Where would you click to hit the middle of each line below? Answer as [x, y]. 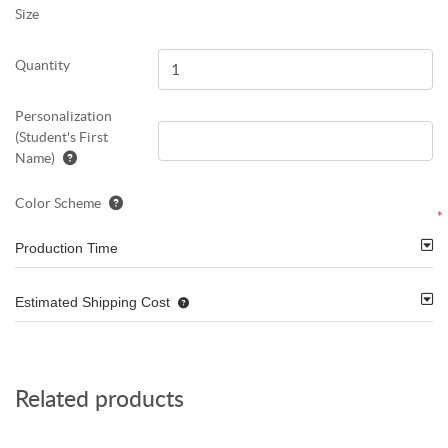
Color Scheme [58, 202]
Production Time [66, 247]
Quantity [42, 64]
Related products [99, 399]
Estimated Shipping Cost [92, 301]
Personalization [63, 115]
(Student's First [61, 136]
